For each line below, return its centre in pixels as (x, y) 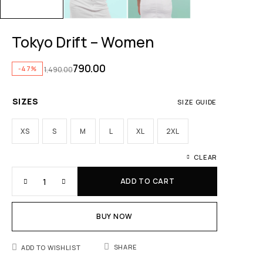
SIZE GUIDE (197, 102)
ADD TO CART (147, 181)
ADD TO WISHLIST (51, 248)
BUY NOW (114, 217)
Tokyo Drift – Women (83, 42)
